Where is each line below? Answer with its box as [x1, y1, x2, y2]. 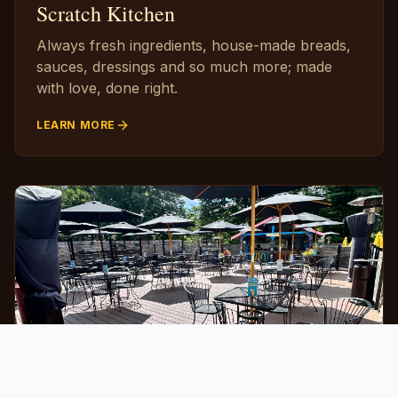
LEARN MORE [36, 118, 115, 132]
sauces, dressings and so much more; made [36, 58, 332, 76]
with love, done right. [36, 79, 178, 98]
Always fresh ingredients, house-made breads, [36, 36, 351, 55]
